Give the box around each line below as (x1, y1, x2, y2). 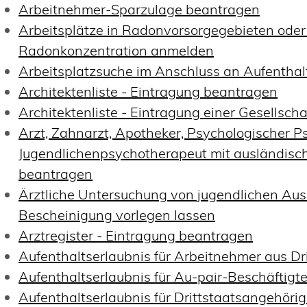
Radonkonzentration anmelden (19, 41, 214, 59)
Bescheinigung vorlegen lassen (19, 206, 216, 223)
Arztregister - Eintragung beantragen (19, 226, 254, 244)
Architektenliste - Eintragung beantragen (19, 82, 278, 100)
